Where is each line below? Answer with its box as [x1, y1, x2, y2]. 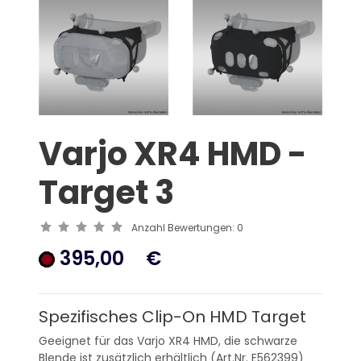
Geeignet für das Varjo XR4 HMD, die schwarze [39, 333, 297, 349]
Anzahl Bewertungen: [131, 221, 237, 234]
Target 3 [39, 170, 174, 215]
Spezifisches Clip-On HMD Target [39, 305, 306, 328]
